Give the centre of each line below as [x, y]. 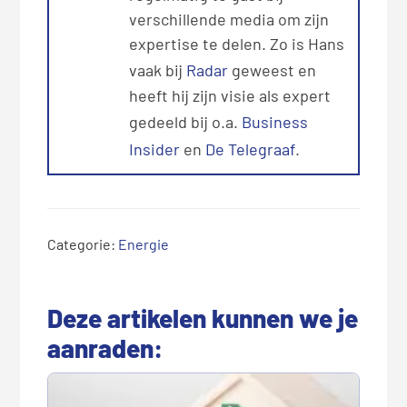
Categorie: [83, 243]
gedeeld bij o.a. [186, 121]
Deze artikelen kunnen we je [203, 318]
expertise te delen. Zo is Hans [237, 43]
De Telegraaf [251, 149]
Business [275, 121]
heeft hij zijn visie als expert [230, 95]
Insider [155, 149]
